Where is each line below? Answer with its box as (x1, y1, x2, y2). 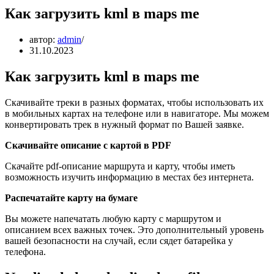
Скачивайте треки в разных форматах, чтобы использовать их (5, 97, 264, 108)
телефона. (5, 246, 46, 257)
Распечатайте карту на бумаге (5, 192, 138, 203)
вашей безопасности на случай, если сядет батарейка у (5, 235, 233, 246)
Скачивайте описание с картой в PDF (5, 139, 171, 150)
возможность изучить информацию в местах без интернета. (5, 171, 254, 182)
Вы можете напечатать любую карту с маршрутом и (5, 213, 221, 224)
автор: (29, 34, 57, 45)
